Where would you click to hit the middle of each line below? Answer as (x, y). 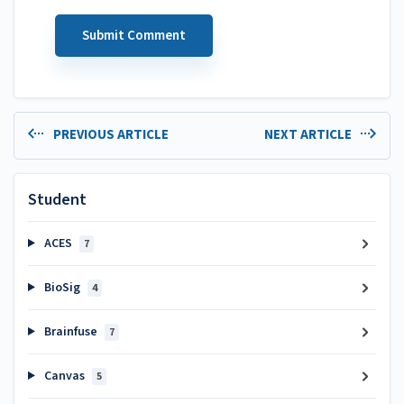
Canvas (64, 376)
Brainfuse (70, 332)
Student (57, 200)
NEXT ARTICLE (309, 134)
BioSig (62, 288)
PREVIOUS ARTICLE (109, 134)
